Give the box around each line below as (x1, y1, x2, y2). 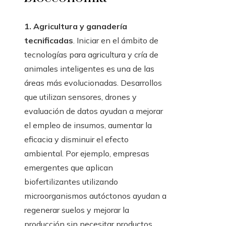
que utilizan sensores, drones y (24, 92, 137, 102)
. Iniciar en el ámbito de (73, 35, 158, 46)
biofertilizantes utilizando (24, 177, 118, 187)
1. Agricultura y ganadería (24, 21, 127, 32)
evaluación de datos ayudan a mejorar (24, 106, 163, 117)
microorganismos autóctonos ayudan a (24, 191, 166, 201)
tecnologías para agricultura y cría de (24, 49, 158, 60)
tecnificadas (24, 35, 73, 46)
